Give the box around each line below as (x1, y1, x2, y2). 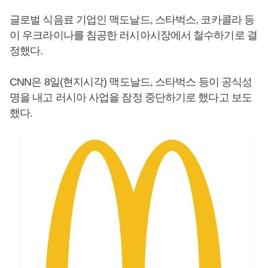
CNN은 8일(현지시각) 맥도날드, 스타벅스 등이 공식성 (10, 76, 252, 88)
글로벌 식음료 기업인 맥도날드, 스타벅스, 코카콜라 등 (10, 14, 255, 26)
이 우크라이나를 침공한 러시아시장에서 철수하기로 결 (10, 29, 257, 41)
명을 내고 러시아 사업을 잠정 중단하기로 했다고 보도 (10, 92, 252, 103)
